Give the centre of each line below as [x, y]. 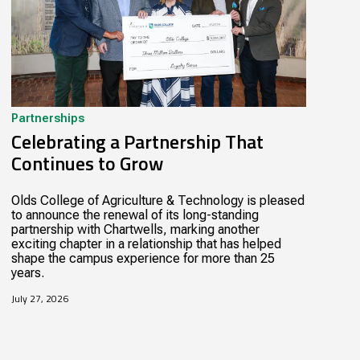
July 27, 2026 [39, 299]
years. [27, 273]
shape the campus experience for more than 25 [143, 259]
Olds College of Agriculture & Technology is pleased [157, 201]
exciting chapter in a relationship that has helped [146, 244]
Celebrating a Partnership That [137, 142]
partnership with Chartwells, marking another [135, 230]
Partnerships [47, 119]
